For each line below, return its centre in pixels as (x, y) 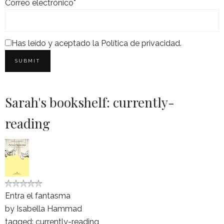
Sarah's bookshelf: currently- (90, 102)
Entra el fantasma (38, 196)
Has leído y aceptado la (56, 43)
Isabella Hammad (49, 209)
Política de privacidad (140, 43)
